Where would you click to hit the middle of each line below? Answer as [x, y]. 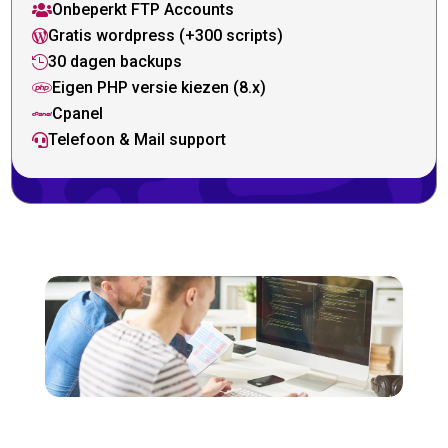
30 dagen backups [115, 62]
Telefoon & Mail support [137, 140]
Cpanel [78, 114]
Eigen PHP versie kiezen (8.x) [159, 88]
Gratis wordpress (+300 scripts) [166, 36]
